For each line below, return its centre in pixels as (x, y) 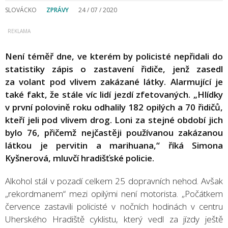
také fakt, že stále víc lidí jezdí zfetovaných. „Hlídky (114, 94)
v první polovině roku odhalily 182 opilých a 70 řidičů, (114, 107)
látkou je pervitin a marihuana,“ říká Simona (114, 145)
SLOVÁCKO (21, 10)
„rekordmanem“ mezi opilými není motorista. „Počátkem (114, 193)
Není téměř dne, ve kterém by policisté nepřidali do (114, 56)
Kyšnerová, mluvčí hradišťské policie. (80, 158)
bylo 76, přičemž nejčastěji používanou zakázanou (114, 132)
